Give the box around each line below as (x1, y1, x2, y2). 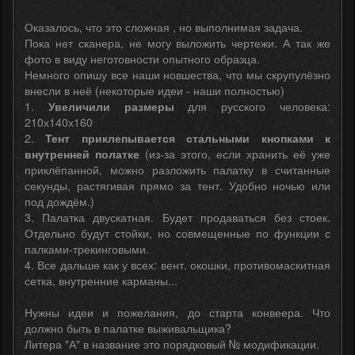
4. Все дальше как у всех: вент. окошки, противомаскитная (25, 257, 330, 273)
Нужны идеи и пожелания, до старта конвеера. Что (25, 304, 330, 321)
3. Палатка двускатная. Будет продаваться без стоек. (25, 209, 330, 226)
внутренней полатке (25, 146, 139, 162)
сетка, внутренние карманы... (25, 273, 177, 289)
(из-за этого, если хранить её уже (139, 146, 330, 162)
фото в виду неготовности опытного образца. (25, 51, 260, 67)
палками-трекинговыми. (25, 241, 149, 258)
